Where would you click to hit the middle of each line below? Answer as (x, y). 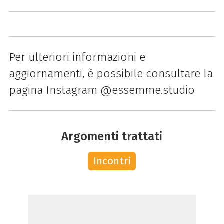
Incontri (112, 161)
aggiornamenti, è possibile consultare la (111, 74)
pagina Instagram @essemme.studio (102, 90)
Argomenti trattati (112, 136)
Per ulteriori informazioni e (77, 57)
